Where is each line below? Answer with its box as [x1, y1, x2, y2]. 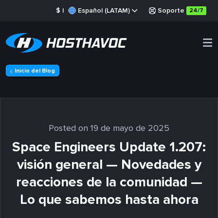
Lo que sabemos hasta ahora [19, 191, 199, 208]
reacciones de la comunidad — [16, 174, 202, 190]
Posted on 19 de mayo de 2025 [49, 123, 169, 133]
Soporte [158, 6, 184, 15]
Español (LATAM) [78, 6, 130, 15]
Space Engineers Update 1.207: [12, 139, 206, 155]
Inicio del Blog [15, 67, 55, 74]
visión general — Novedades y [17, 156, 201, 173]
